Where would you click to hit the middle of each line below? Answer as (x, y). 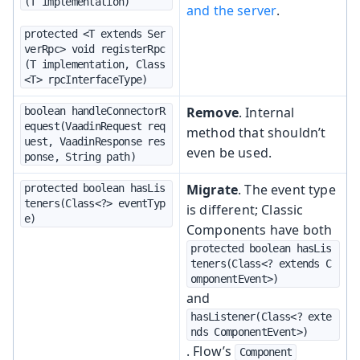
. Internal (266, 112)
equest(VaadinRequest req (95, 126)
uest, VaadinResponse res (95, 141)
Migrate (213, 189)
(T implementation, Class (95, 64)
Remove (213, 112)
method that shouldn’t (256, 132)
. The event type (287, 189)
